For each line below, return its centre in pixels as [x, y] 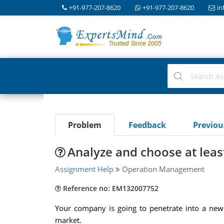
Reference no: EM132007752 [109, 188]
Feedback [147, 125]
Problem [84, 125]
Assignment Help [84, 169]
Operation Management [162, 169]
